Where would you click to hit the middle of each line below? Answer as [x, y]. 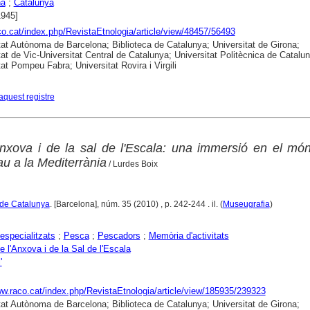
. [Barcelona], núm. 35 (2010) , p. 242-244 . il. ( [136, 204]
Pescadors [119, 235]
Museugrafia [246, 204]
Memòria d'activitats [189, 235]
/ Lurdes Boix [132, 164]
